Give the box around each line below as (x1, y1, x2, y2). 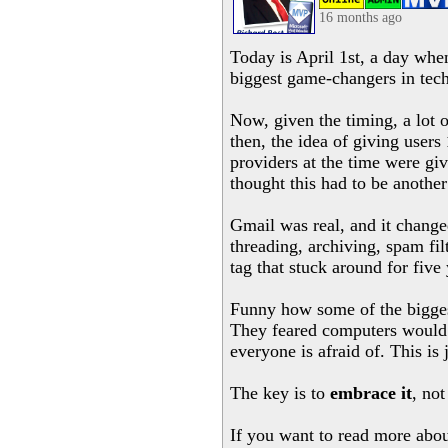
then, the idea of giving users (230, 131, 446, 151)
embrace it (330, 383, 412, 403)
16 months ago (319, 10, 402, 25)
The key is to (230, 383, 330, 403)
